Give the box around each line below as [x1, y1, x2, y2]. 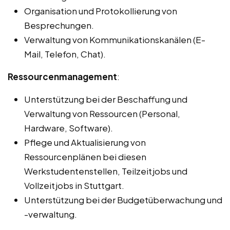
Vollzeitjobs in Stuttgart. [24, 180, 124, 191]
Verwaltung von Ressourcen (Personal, [24, 108, 180, 120]
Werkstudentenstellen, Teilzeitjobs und [24, 165, 187, 177]
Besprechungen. [24, 20, 94, 31]
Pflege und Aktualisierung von [24, 137, 146, 148]
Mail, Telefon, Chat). [24, 48, 106, 60]
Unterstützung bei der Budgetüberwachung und [24, 194, 222, 206]
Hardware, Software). [24, 122, 113, 134]
